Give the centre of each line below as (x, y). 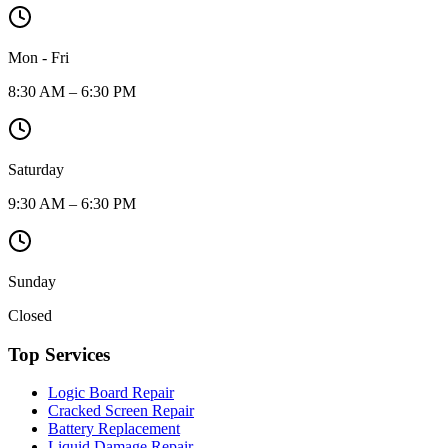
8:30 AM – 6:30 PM (72, 91)
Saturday (36, 169)
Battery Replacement (114, 429)
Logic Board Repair (111, 393)
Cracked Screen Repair (121, 411)
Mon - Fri (38, 57)
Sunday (32, 281)
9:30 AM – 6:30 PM (72, 203)
